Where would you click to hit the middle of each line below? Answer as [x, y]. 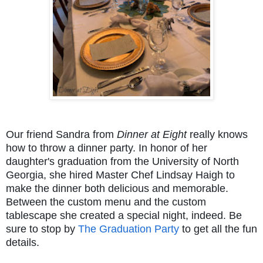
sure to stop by [42, 229]
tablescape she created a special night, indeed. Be [124, 215]
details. [27, 242]
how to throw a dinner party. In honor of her [107, 148]
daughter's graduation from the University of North [122, 161]
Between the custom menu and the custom [106, 202]
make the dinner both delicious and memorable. [117, 188]
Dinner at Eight [153, 134]
